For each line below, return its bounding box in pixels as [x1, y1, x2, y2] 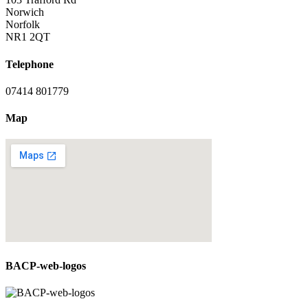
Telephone [5, 58, 54, 70]
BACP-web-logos [5, 259, 86, 272]
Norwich [5, 6, 44, 19]
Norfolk [5, 19, 40, 31]
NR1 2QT [5, 31, 50, 43]
